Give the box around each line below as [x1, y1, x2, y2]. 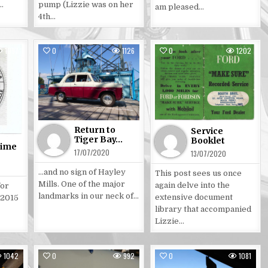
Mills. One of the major [38, 179, 126, 188]
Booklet [190, 135, 225, 146]
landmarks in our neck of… [38, 191, 139, 200]
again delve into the [154, 180, 230, 190]
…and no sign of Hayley [38, 167, 126, 176]
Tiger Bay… [74, 133, 123, 145]
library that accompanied [154, 204, 251, 214]
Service [190, 125, 223, 136]
